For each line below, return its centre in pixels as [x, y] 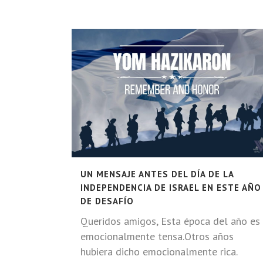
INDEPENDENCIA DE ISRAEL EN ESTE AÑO [171, 187]
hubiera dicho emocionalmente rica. [159, 251]
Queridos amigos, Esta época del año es [170, 221]
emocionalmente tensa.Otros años [157, 236]
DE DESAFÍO [107, 201]
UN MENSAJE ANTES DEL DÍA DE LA [157, 174]
